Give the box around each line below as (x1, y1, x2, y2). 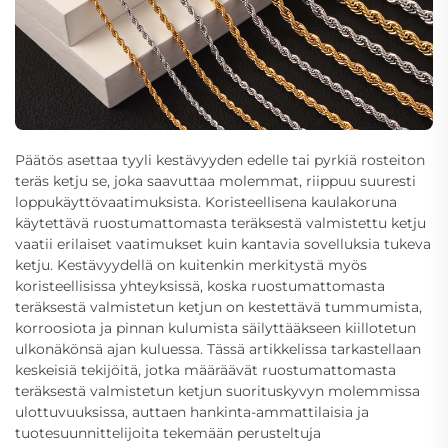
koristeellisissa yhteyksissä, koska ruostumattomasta (15, 276, 385, 295)
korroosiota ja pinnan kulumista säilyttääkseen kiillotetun (15, 318, 416, 337)
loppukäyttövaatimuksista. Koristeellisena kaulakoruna (15, 192, 397, 211)
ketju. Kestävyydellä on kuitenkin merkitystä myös (15, 255, 367, 274)
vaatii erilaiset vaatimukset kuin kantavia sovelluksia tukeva (15, 234, 431, 253)
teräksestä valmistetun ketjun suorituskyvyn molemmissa (15, 381, 420, 400)
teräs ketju (15, 171, 92, 190)
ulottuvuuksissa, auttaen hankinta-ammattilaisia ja (15, 402, 369, 421)
